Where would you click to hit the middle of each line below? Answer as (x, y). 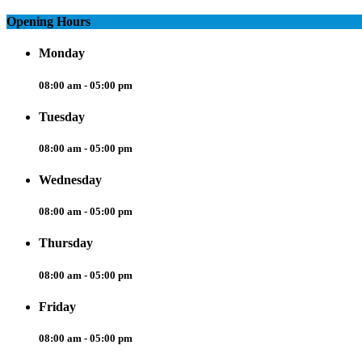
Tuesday (62, 116)
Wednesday (70, 180)
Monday (62, 53)
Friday (57, 306)
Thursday (66, 243)
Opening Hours (48, 22)
